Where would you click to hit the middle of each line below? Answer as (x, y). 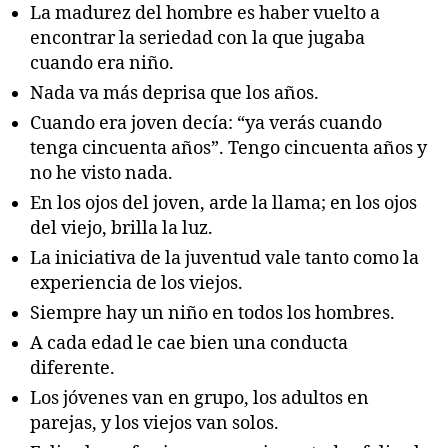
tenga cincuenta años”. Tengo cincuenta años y (228, 148)
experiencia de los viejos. (136, 283)
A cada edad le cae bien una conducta (189, 343)
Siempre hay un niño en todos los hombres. (212, 313)
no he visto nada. (101, 173)
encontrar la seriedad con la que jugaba (197, 38)
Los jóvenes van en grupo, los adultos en (199, 398)
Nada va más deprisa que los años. (174, 93)
